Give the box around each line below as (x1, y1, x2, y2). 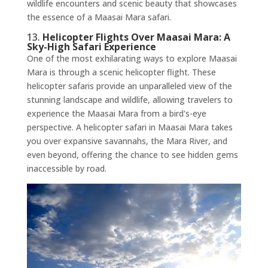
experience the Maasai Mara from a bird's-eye (26, 108, 206, 120)
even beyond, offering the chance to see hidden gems (26, 149, 238, 161)
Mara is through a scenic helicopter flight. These (26, 66, 216, 78)
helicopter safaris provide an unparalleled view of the (26, 80, 232, 92)
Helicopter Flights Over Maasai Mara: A (42, 31, 230, 44)
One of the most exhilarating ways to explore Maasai (26, 53, 237, 65)
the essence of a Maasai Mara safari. (26, 11, 171, 23)
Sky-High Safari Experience (26, 40, 156, 54)
